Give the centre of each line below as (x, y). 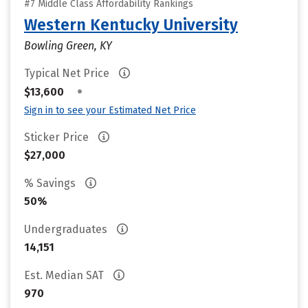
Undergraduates (67, 229)
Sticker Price (58, 137)
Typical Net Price (68, 73)
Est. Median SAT (65, 275)
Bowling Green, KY (68, 46)
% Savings (51, 183)
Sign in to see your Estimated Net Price (110, 110)
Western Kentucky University (131, 25)
